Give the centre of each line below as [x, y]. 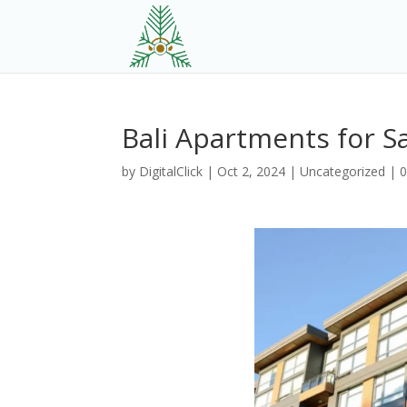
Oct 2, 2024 [252, 171]
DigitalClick [171, 171]
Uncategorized [343, 171]
